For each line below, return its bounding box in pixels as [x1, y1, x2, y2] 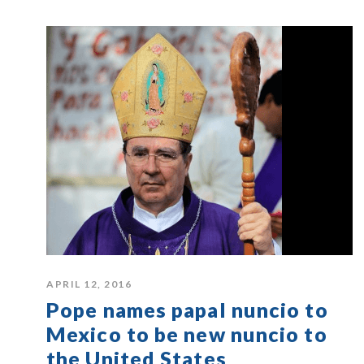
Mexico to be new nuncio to [46, 322, 327, 347]
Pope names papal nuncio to [46, 297, 328, 323]
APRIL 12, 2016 [46, 278, 132, 291]
